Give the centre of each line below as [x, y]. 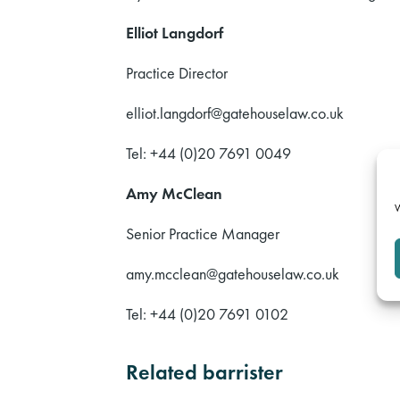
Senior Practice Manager [203, 234]
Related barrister [204, 372]
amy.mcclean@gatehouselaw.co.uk [233, 274]
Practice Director [177, 73]
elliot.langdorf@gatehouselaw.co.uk [235, 113]
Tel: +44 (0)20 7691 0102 [207, 314]
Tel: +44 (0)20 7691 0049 [208, 154]
